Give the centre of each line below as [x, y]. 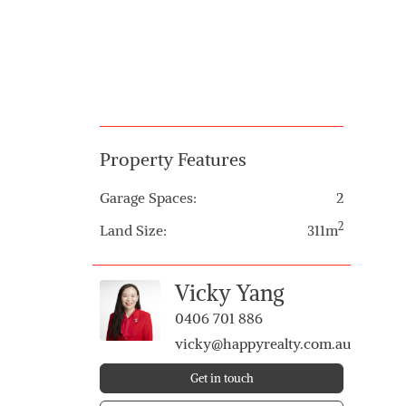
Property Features [173, 159]
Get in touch [222, 378]
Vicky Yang [230, 292]
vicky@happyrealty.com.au [263, 343]
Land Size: [133, 230]
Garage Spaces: [148, 197]
